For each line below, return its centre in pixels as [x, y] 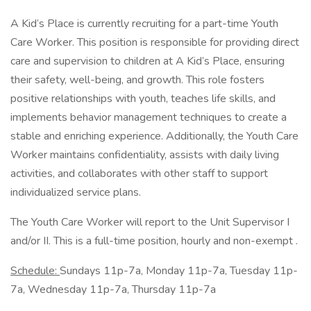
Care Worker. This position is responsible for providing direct [155, 42]
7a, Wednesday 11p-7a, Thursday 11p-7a [113, 289]
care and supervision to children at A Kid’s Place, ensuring [148, 61]
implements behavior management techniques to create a [149, 117]
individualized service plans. [76, 192]
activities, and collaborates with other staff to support [139, 174]
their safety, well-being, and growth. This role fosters [137, 80]
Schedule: [35, 271]
